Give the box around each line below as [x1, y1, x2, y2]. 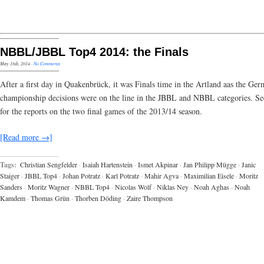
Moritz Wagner [28, 181, 70, 192]
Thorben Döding [75, 193, 121, 203]
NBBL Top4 [75, 181, 110, 192]
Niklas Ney [157, 181, 189, 192]
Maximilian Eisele [184, 170, 234, 180]
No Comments [34, 60, 60, 67]
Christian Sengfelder [20, 159, 77, 169]
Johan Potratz [62, 170, 100, 180]
